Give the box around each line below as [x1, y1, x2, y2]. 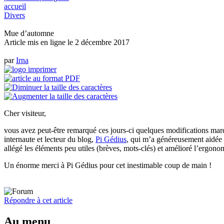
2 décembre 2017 [75, 37, 129, 46]
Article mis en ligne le [4, 37, 75, 46]
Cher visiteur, [4, 108, 46, 117]
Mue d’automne [4, 28, 54, 37]
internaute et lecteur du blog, [4, 134, 95, 143]
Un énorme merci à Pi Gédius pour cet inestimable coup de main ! [4, 160, 211, 169]
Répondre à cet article [4, 195, 72, 204]
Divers [4, 10, 25, 19]
